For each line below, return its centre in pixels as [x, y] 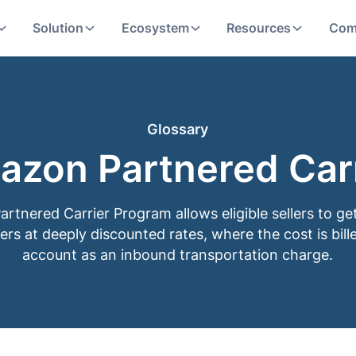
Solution [58, 29]
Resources [259, 29]
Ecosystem [155, 29]
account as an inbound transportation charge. [178, 254]
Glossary [178, 130]
